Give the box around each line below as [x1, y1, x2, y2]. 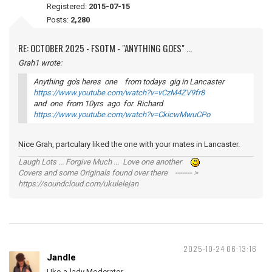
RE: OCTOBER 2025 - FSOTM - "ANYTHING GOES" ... [18, 41, 192, 55]
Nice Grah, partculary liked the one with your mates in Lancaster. [18, 140, 249, 149]
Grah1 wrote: [18, 58, 62, 68]
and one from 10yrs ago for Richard [33, 99, 163, 109]
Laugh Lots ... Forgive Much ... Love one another [18, 157, 191, 167]
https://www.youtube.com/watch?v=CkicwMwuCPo [33, 110, 210, 120]
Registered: [47, 2, 89, 12]
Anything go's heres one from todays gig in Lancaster [33, 77, 226, 87]
